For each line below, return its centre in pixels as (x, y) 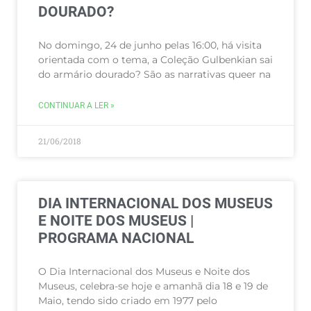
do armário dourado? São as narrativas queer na (154, 74)
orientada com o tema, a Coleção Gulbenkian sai (155, 60)
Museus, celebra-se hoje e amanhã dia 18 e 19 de (153, 286)
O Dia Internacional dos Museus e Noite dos (144, 271)
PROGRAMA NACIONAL (116, 238)
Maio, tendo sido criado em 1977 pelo (128, 301)
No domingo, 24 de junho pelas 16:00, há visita (150, 45)
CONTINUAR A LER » (76, 106)
